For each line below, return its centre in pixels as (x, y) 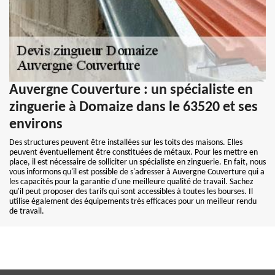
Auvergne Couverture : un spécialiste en (131, 90)
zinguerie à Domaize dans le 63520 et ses (134, 107)
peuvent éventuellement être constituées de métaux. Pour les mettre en (134, 153)
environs (36, 125)
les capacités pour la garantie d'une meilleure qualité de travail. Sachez (131, 182)
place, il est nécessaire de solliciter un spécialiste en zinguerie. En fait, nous (137, 162)
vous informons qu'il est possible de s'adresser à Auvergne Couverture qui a (137, 172)
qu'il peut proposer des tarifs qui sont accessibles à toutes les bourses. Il (131, 192)
